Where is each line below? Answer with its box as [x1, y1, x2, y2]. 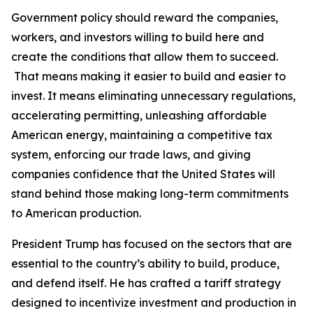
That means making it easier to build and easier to [11, 69, 286, 83]
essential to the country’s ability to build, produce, [11, 256, 279, 270]
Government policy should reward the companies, [11, 10, 278, 24]
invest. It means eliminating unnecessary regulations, [11, 89, 296, 103]
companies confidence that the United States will [11, 167, 275, 181]
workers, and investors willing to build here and [11, 30, 264, 44]
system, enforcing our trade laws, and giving [11, 147, 251, 161]
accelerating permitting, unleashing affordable [11, 108, 267, 122]
